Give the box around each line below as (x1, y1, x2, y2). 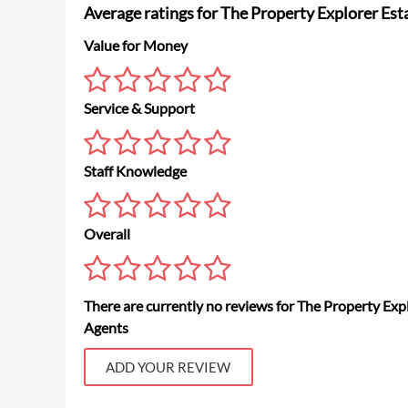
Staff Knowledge (84, 161, 187, 179)
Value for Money (84, 36, 188, 54)
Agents (84, 318, 128, 336)
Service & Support (84, 98, 195, 117)
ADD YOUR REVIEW (106, 358, 231, 375)
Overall (84, 224, 130, 242)
